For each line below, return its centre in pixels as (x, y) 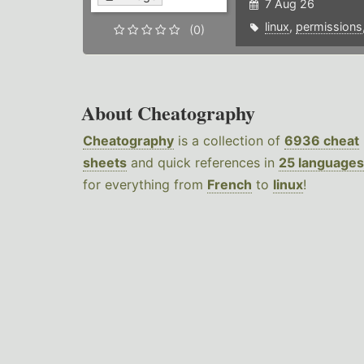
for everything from (145, 185)
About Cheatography (168, 113)
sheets (105, 163)
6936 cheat (322, 141)
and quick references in (203, 163)
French (230, 185)
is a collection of (229, 141)
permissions (329, 27)
